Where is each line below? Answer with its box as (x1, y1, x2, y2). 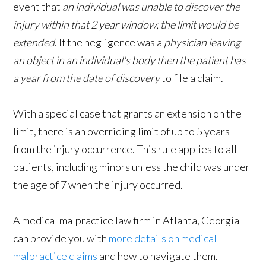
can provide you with (13, 232, 109, 245)
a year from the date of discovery (13, 71, 160, 84)
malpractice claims (13, 249, 98, 262)
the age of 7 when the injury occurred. (13, 178, 183, 191)
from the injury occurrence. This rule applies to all (13, 142, 237, 156)
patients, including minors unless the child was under (13, 160, 251, 173)
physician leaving (164, 36, 241, 49)
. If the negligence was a (55, 36, 164, 49)
